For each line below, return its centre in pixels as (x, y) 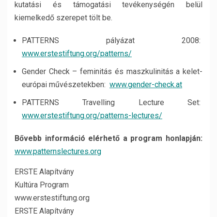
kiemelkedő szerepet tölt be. (63, 18)
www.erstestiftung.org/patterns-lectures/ (92, 116)
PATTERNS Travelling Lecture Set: (112, 102)
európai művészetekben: (66, 85)
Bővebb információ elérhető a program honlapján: (108, 138)
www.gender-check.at (146, 85)
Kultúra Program (42, 185)
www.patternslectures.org (58, 151)
